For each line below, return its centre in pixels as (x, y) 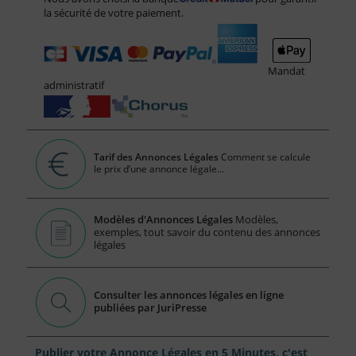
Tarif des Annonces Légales (157, 157)
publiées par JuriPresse (151, 307)
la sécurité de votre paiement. (113, 12)
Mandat (286, 70)
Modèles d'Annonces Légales (164, 219)
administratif (74, 85)
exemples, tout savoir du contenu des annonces (207, 232)
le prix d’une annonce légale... (159, 169)
